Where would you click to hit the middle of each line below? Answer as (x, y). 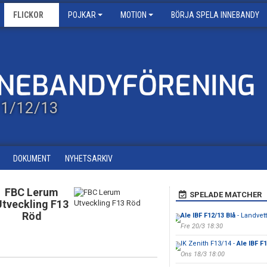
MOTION (133, 15)
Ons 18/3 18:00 (202, 254)
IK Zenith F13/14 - (208, 243)
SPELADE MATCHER (225, 195)
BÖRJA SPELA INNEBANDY (215, 15)
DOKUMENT (32, 159)
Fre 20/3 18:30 (201, 226)
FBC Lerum (32, 192)
